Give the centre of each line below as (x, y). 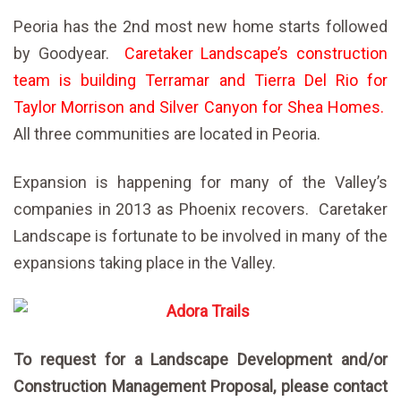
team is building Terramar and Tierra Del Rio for (200, 80)
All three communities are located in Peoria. (167, 134)
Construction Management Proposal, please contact (200, 386)
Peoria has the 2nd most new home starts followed (200, 26)
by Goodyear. (69, 53)
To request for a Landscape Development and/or (200, 359)
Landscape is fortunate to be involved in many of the (200, 236)
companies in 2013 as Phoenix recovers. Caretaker (200, 209)
